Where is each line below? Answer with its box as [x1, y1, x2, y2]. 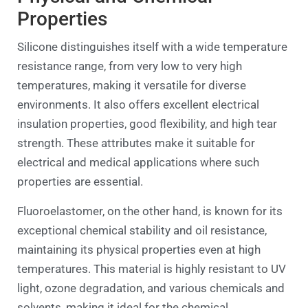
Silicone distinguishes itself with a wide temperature [17, 40, 287, 54]
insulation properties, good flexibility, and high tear [17, 117, 277, 131]
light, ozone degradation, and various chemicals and [17, 280, 285, 295]
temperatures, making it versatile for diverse [17, 78, 246, 93]
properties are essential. [17, 175, 143, 189]
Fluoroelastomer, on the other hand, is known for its [17, 203, 283, 218]
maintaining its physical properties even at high [17, 242, 261, 256]
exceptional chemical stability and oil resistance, [17, 223, 267, 237]
